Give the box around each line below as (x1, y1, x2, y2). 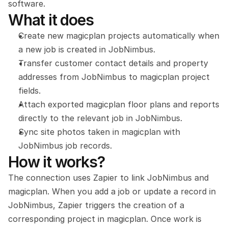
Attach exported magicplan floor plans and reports (18, 99, 219, 109)
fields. (18, 85, 41, 96)
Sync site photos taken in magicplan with (18, 127, 180, 137)
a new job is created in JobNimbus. (18, 44, 155, 54)
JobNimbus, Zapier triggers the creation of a (8, 200, 184, 210)
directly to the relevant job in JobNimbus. (18, 113, 182, 123)
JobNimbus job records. (18, 140, 112, 151)
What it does (8, 11, 94, 29)
